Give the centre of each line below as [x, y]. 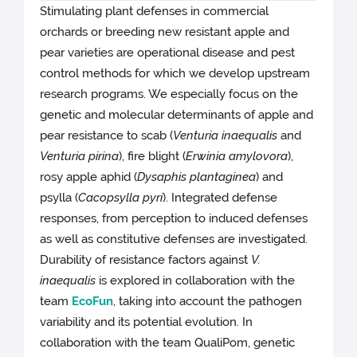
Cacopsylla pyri [121, 198]
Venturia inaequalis [226, 136]
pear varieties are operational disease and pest [168, 53]
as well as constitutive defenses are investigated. [174, 239]
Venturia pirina [80, 157]
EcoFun [93, 302]
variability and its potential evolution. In [147, 322]
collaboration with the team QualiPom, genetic [168, 343]
